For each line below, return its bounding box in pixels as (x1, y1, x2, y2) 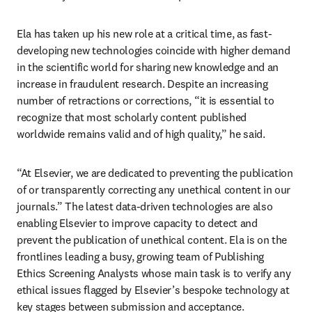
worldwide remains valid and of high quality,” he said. (17, 127, 268, 141)
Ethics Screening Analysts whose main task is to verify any (17, 266, 291, 280)
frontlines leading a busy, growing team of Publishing (17, 249, 265, 263)
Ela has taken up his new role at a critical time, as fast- (17, 26, 272, 40)
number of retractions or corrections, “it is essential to (17, 93, 274, 107)
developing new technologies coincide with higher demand (17, 43, 290, 57)
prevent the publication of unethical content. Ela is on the (17, 233, 288, 247)
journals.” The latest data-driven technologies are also (17, 199, 273, 213)
